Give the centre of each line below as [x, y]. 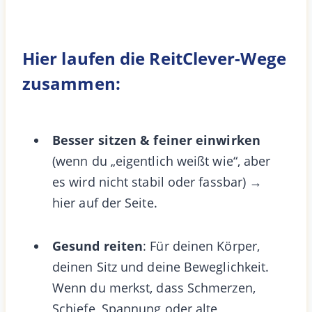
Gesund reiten [98, 245]
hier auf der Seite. [105, 202]
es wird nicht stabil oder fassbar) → [157, 181]
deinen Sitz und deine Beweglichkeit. [161, 266]
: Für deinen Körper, [202, 245]
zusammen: [71, 83]
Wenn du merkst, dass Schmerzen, [154, 287]
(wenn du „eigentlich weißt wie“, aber [162, 161]
